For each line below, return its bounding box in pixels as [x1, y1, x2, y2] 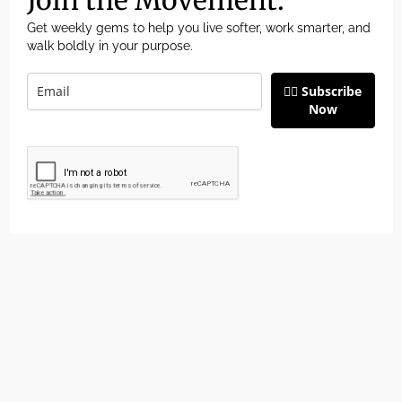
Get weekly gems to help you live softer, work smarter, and [27, 20, 371, 35]
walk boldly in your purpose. [27, 38, 193, 53]
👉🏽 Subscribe [284, 82, 363, 100]
